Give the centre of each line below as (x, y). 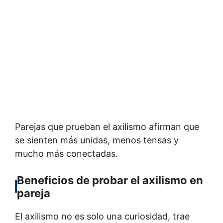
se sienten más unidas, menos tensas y (97, 140)
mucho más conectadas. (66, 153)
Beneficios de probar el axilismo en (110, 180)
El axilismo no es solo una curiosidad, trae (102, 216)
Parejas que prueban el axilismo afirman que (107, 126)
